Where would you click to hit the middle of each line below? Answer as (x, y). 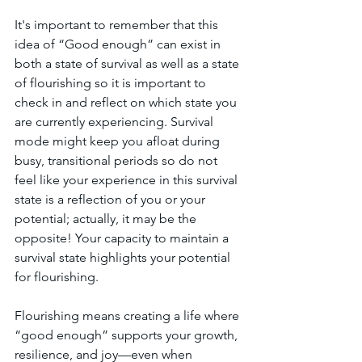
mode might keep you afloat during (119, 141)
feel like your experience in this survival (128, 180)
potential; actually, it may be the (107, 219)
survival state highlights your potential (124, 257)
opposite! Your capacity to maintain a (123, 238)
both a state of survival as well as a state (128, 63)
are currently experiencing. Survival (116, 122)
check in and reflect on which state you (127, 102)
